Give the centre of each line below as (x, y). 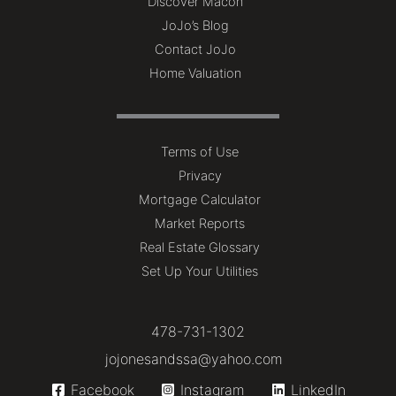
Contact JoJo (195, 50)
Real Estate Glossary (200, 248)
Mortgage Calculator (200, 200)
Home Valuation (195, 74)
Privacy (200, 176)
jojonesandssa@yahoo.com (194, 359)
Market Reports (200, 224)
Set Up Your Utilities (200, 272)
